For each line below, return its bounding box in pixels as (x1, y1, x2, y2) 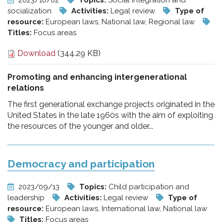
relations (7, 83, 44, 93)
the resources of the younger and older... (7, 121, 153, 131)
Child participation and (109, 182, 189, 191)
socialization (7, 6, 54, 15)
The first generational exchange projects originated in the (7, 100, 215, 109)
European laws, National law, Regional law (46, 17, 197, 26)
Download (15, 49, 55, 58)
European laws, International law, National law (46, 204, 207, 213)
